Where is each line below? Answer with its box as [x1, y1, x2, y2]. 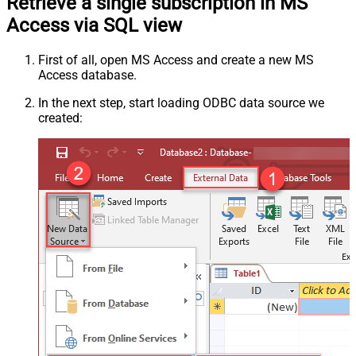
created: [38, 110, 83, 126]
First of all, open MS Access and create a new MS [38, 52, 314, 68]
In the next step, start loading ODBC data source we [38, 95, 324, 110]
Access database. [38, 67, 137, 83]
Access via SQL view [6, 14, 182, 37]
